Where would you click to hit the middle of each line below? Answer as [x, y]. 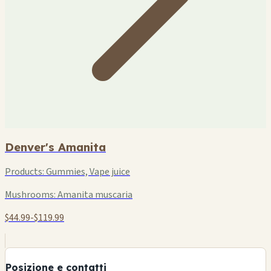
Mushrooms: [30, 195]
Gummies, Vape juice [87, 172]
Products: [24, 172]
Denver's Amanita [55, 147]
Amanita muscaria [94, 195]
